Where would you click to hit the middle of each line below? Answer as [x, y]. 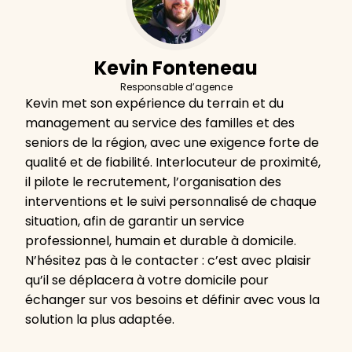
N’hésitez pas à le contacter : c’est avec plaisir [168, 261]
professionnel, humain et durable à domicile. [161, 241]
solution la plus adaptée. [100, 320]
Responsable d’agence [176, 87]
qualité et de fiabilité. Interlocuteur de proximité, [173, 163]
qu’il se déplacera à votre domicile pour [147, 280]
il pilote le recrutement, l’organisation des [153, 182]
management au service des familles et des [160, 123]
